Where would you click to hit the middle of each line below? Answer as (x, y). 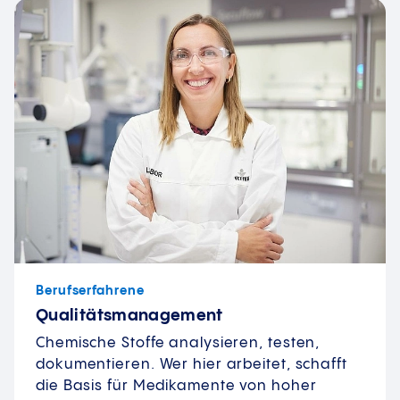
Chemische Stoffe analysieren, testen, (178, 344)
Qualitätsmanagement (129, 316)
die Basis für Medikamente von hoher (176, 387)
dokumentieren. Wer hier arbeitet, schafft (192, 365)
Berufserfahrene (90, 292)
